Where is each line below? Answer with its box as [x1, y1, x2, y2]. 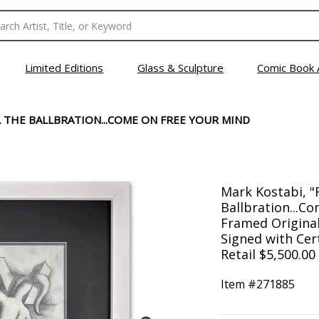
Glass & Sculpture [137, 61, 224, 75]
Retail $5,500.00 [220, 246, 315, 263]
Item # [220, 276, 256, 292]
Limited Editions [25, 61, 104, 75]
